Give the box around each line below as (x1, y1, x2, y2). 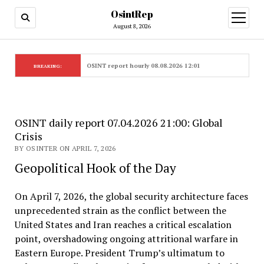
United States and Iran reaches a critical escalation (14, 218, 232, 231)
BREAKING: (34, 63, 62, 69)
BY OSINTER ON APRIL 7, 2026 (14, 144, 116, 153)
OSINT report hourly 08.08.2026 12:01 (86, 62, 200, 70)
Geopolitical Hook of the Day (14, 160, 176, 176)
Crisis (14, 129, 42, 143)
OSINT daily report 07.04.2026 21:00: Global (14, 115, 223, 130)
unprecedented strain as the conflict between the (14, 204, 226, 217)
